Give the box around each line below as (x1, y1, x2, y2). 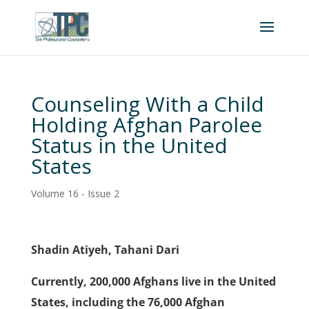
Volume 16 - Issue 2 (30, 187, 119, 200)
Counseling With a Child (30, 90, 264, 118)
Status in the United (30, 131, 228, 159)
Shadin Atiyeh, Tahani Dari (30, 242, 179, 257)
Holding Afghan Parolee (30, 110, 262, 139)
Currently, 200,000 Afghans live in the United (30, 274, 276, 289)
